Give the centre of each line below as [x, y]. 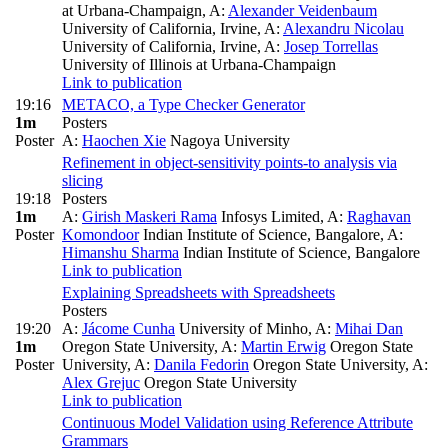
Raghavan [379, 217]
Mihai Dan [369, 329]
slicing [82, 181]
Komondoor [100, 235]
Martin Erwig [283, 347]
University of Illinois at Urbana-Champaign [199, 65]
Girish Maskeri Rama [149, 217]
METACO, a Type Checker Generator [183, 105]
